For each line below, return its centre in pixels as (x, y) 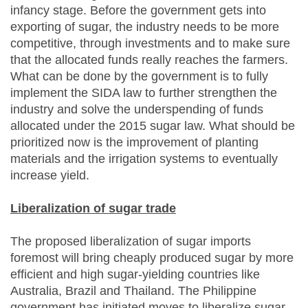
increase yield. (50, 176)
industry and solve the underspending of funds (137, 110)
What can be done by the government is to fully (139, 77)
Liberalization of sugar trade (93, 209)
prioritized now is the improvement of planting (134, 143)
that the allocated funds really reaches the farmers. (149, 60)
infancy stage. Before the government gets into (138, 11)
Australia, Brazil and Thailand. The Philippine (133, 291)
